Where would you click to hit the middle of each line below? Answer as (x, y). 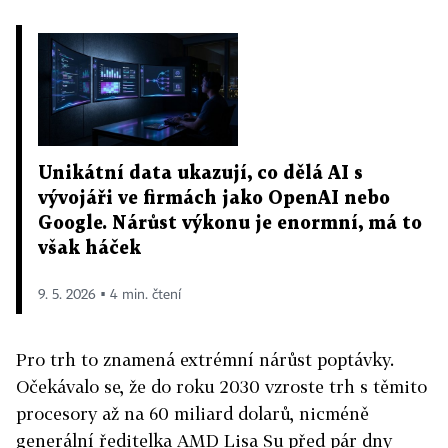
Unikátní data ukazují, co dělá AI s (200, 173)
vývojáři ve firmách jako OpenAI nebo (214, 198)
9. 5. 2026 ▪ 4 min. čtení (109, 294)
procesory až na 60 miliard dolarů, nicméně (192, 413)
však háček (89, 248)
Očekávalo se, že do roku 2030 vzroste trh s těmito (221, 386)
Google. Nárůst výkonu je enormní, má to (230, 223)
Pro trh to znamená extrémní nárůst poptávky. (205, 359)
